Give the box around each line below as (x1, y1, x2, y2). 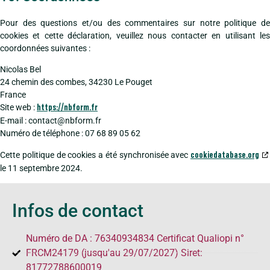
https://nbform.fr (37, 104, 98, 113)
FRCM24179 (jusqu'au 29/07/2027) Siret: (25, 246, 202, 259)
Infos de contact (12, 199, 143, 221)
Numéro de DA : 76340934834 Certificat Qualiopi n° (25, 232, 244, 244)
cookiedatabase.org (190, 151, 259, 160)
